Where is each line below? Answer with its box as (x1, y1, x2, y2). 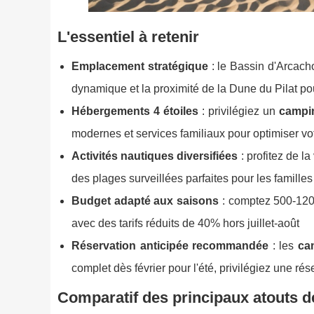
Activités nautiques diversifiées (71, 150, 238, 163)
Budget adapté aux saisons (71, 195, 219, 207)
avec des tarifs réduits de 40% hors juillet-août (71, 217, 299, 230)
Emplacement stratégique (71, 60, 208, 73)
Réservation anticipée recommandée (71, 240, 269, 252)
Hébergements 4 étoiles (71, 105, 199, 118)
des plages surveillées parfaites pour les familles (71, 172, 313, 185)
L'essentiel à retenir (57, 28, 199, 46)
